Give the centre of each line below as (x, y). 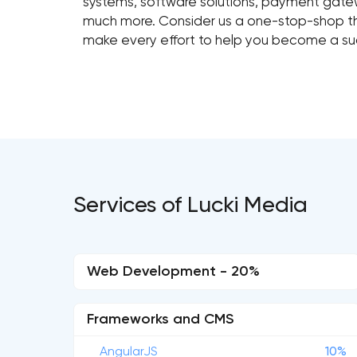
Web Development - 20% (173, 272)
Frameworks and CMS (160, 320)
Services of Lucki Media (190, 206)
